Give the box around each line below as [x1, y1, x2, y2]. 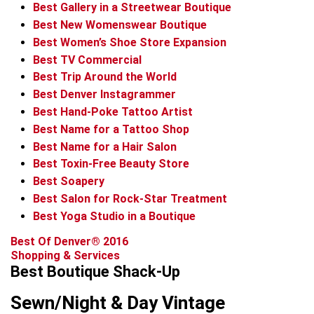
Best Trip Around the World [33, 70, 177, 84]
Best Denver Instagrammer [33, 88, 176, 102]
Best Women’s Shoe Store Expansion [33, 35, 226, 49]
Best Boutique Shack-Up [11, 262, 180, 280]
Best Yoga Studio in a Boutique [33, 209, 196, 223]
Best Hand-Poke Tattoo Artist [33, 104, 193, 118]
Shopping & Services [11, 248, 120, 262]
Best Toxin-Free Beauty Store [33, 157, 189, 171]
